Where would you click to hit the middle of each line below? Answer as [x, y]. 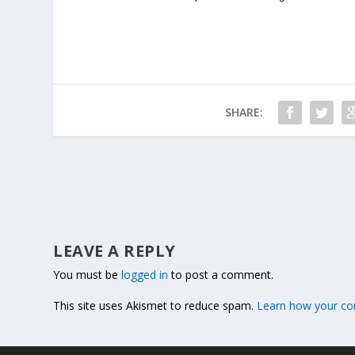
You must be [88, 275]
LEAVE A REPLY [115, 251]
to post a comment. [221, 275]
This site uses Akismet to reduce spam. [155, 306]
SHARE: [244, 113]
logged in [145, 275]
